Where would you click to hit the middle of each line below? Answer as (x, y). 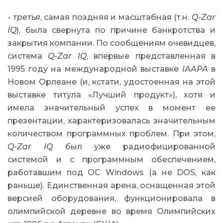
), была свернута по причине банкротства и (116, 30)
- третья (24, 17)
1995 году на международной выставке (95, 69)
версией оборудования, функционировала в (111, 198)
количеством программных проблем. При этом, (111, 134)
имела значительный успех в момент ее (111, 108)
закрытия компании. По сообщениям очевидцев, (111, 43)
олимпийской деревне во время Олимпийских (111, 211)
